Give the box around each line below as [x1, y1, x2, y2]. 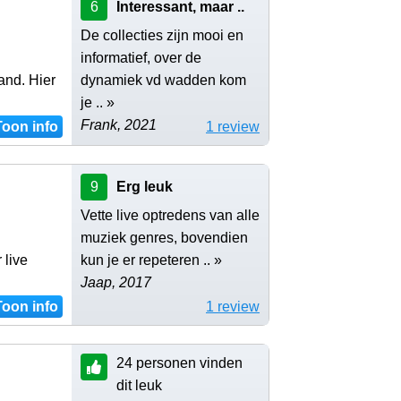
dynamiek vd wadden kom [81, 72, 246, 88]
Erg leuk [116, 178, 173, 194]
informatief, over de [81, 49, 201, 65]
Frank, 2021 [81, 116, 157, 132]
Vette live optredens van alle [81, 207, 260, 223]
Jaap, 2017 [81, 274, 151, 290]
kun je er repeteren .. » [81, 252, 222, 268]
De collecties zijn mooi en [81, 27, 243, 43]
